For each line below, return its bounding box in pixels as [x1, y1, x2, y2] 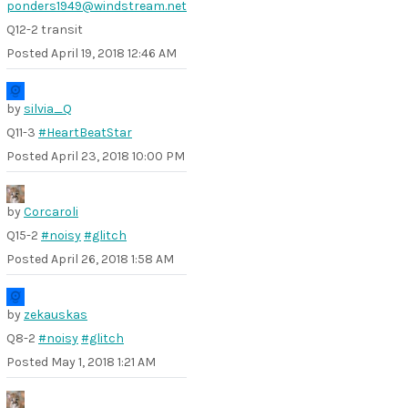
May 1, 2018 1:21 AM [51, 354, 156, 370]
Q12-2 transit [6, 22, 83, 37]
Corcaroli [24, 204, 78, 219]
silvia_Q [24, 101, 72, 117]
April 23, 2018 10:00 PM [51, 148, 185, 164]
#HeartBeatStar [38, 125, 132, 140]
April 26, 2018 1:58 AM [51, 251, 174, 267]
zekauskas [24, 307, 87, 322]
